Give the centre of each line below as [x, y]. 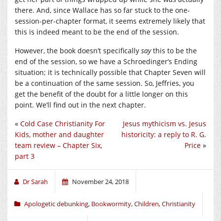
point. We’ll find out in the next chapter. [80, 105]
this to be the [174, 50]
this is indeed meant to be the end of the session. [97, 32]
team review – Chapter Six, [58, 145]
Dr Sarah [35, 181]
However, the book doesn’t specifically [78, 50]
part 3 [25, 156]
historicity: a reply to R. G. [164, 134]
